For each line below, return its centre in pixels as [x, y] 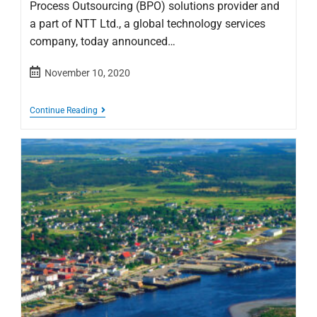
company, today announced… [103, 42]
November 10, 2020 [88, 73]
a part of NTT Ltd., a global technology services [148, 24]
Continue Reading [64, 111]
